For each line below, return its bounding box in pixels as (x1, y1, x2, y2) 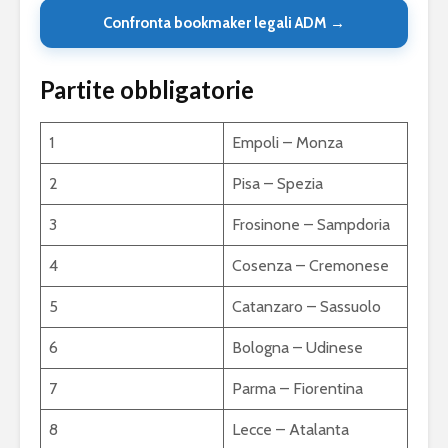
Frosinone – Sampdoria (232, 215, 390, 235)
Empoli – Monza (232, 133, 343, 153)
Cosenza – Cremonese (232, 256, 389, 276)
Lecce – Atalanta (232, 420, 349, 440)
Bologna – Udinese (232, 338, 363, 358)
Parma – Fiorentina (232, 379, 363, 399)
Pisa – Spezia (232, 174, 323, 194)
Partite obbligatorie (40, 75, 254, 105)
